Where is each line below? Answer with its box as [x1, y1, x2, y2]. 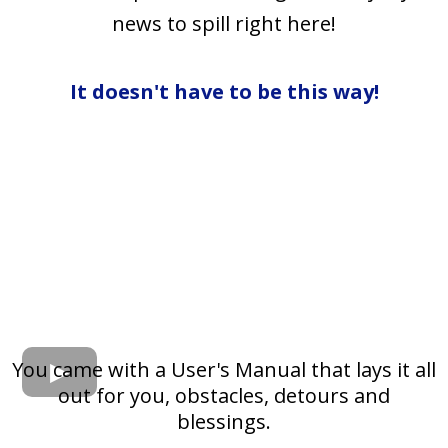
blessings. [177, 407, 271, 435]
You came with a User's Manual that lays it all [12, 355, 436, 383]
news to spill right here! [112, 10, 336, 38]
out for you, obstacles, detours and [58, 381, 390, 409]
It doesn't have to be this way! [69, 78, 379, 106]
